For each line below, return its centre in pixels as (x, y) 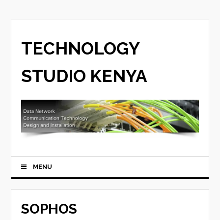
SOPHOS (49, 209)
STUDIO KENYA (84, 76)
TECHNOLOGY (81, 48)
